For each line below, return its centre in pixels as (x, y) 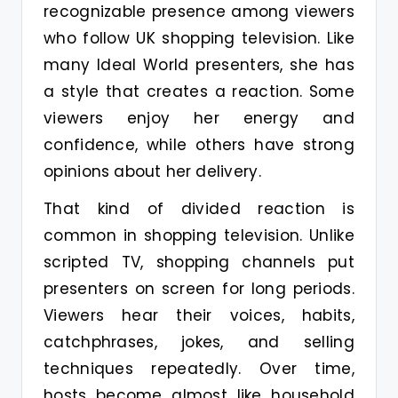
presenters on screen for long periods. (199, 289)
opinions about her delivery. (152, 172)
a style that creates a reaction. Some (199, 92)
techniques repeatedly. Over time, (199, 369)
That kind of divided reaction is (199, 209)
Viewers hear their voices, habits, (199, 316)
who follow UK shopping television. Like (199, 39)
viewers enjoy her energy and (199, 119)
